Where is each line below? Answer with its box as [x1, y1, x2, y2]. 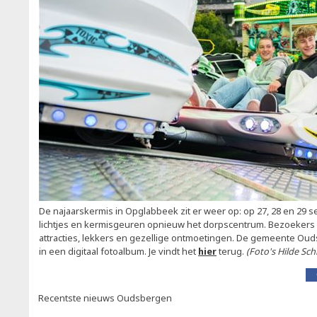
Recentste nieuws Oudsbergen [38, 292, 172, 304]
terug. [219, 245, 246, 258]
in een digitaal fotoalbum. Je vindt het [39, 245, 198, 258]
